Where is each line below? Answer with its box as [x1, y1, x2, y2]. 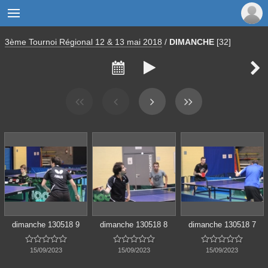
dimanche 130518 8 [100, 220, 168, 229]
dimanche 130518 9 [12, 220, 80, 229]
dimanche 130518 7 [188, 220, 256, 229]
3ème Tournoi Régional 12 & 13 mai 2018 [5, 37, 162, 47]
